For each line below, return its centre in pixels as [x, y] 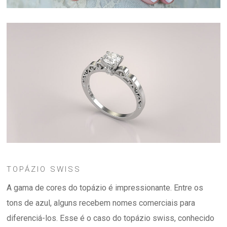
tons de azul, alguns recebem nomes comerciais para [101, 203]
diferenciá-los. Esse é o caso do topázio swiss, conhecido [111, 218]
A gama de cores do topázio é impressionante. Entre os [105, 188]
